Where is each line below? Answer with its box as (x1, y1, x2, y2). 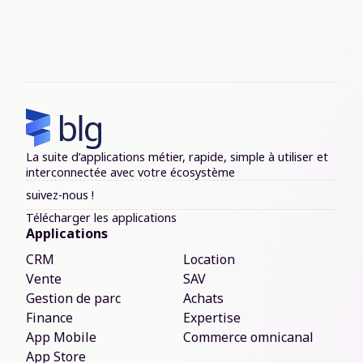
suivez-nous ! (26, 187, 94, 203)
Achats (183, 289, 224, 308)
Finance (26, 309, 73, 327)
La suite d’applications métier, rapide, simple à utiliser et (26, 149, 328, 165)
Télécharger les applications (26, 210, 177, 226)
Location (183, 250, 235, 269)
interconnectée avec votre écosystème (26, 164, 235, 181)
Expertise (183, 309, 241, 327)
